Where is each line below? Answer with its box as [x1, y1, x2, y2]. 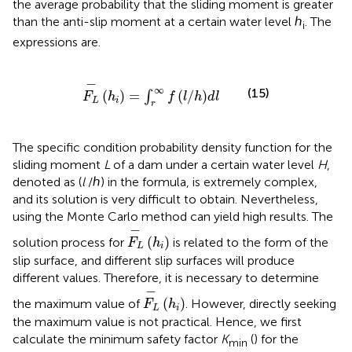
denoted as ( [13, 174, 82, 189]
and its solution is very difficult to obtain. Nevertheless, [13, 191, 318, 207]
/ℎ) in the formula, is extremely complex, [85, 174, 317, 189]
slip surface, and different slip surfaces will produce [13, 252, 295, 268]
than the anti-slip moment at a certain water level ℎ [13, 14, 302, 30]
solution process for [13, 234, 127, 250]
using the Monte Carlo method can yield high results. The [13, 208, 333, 224]
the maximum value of [13, 296, 143, 311]
